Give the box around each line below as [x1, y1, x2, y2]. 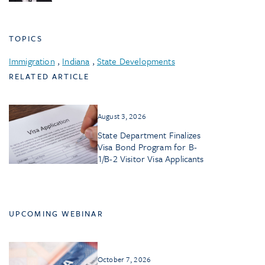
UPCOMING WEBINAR [9, 208, 104, 220]
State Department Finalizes [98, 128, 201, 142]
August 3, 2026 [98, 111, 146, 122]
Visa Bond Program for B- [98, 140, 197, 154]
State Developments [96, 54, 175, 68]
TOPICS [9, 33, 43, 45]
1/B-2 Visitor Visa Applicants [98, 152, 204, 166]
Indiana [62, 54, 90, 68]
